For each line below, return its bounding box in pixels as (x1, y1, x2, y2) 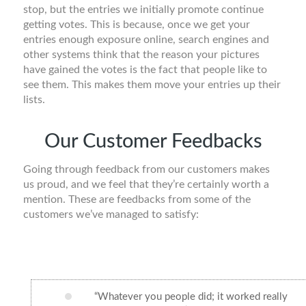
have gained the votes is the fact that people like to (23, 64, 267, 75)
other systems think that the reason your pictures (23, 48, 260, 60)
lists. (23, 94, 45, 105)
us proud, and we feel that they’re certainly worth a (23, 178, 269, 190)
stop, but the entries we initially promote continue (23, 3, 264, 15)
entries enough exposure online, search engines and (23, 33, 269, 45)
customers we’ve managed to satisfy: (23, 208, 199, 220)
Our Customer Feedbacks (44, 130, 262, 152)
